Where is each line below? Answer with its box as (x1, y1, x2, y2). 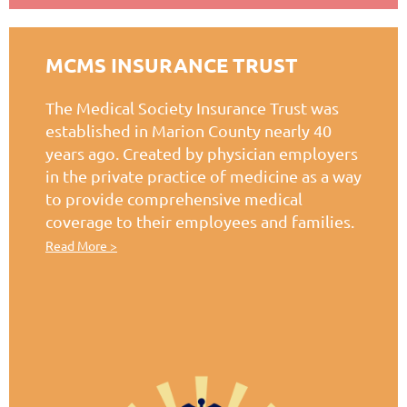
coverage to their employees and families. (45, 212, 354, 232)
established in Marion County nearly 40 (45, 121, 332, 141)
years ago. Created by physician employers (45, 144, 358, 164)
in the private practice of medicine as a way (45, 166, 362, 186)
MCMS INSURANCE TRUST (45, 53, 298, 78)
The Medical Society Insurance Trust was (45, 98, 339, 118)
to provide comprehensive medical (45, 189, 303, 209)
